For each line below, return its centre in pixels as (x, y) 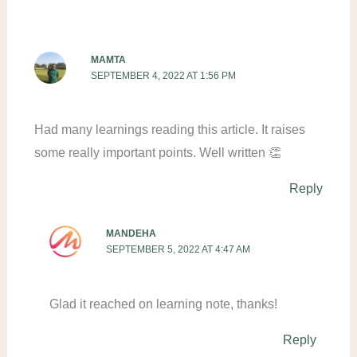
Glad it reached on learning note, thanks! (163, 304)
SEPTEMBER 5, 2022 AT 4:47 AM (178, 250)
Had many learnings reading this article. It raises (169, 130)
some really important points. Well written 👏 (157, 153)
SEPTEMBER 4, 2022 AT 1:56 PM (163, 75)
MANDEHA (131, 234)
